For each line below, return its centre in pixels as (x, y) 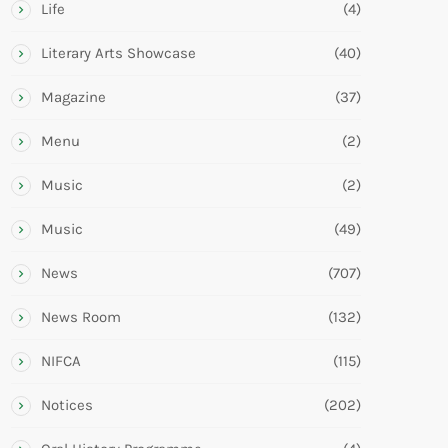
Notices (67, 404)
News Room (81, 316)
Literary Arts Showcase (118, 52)
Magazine (73, 96)
